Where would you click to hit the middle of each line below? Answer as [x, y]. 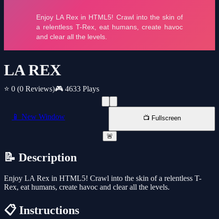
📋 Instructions [42, 210]
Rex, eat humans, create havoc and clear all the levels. [87, 187]
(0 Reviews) [36, 89]
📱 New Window [38, 117]
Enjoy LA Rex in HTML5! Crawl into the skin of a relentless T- [103, 178]
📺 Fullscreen [162, 118]
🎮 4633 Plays [77, 89]
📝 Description [40, 158]
